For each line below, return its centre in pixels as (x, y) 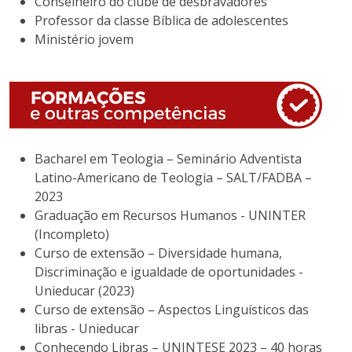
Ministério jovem (84, 40)
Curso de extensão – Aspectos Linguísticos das (172, 310)
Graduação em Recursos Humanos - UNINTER (170, 216)
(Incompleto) (72, 235)
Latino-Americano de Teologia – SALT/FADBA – (173, 178)
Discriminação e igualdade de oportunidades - (169, 272)
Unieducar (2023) (84, 291)
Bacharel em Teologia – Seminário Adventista (168, 159)
